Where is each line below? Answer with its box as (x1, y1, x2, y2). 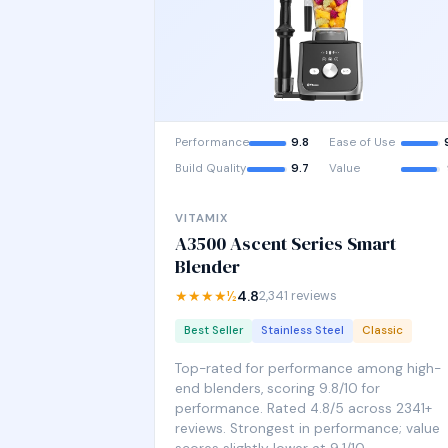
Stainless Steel (261, 323, 344, 338)
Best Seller (184, 323, 243, 338)
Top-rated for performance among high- (175, 360, 441, 377)
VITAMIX (175, 211, 229, 226)
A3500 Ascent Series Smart (175, 231, 396, 256)
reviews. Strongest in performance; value (175, 420, 440, 437)
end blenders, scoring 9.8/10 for (175, 380, 380, 397)
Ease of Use (328, 135, 395, 150)
